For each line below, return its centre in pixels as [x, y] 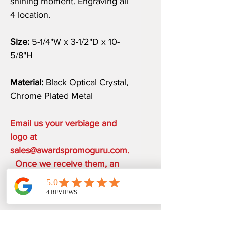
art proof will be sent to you [64, 177]
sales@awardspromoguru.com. [70, 150]
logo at [23, 137]
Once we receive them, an [65, 164]
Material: [27, 82]
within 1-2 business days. [58, 191]
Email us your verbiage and [63, 123]
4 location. [30, 15]
